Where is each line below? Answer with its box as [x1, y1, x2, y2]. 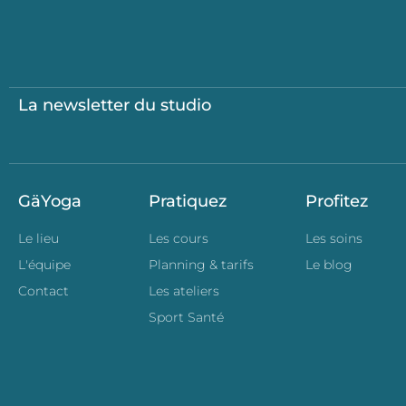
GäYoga [18, 191, 82, 212]
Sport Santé [148, 309, 224, 326]
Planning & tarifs [148, 256, 254, 274]
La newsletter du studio [18, 95, 211, 116]
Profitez [304, 191, 368, 212]
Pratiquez [148, 191, 227, 212]
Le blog [304, 256, 353, 274]
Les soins [304, 230, 362, 247]
